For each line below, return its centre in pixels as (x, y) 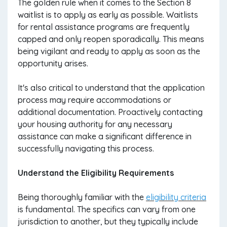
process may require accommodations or (94, 100)
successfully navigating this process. (86, 148)
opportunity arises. (54, 63)
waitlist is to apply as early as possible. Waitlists (108, 15)
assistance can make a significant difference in (105, 136)
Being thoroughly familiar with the (82, 197)
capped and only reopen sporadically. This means (111, 39)
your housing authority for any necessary (95, 124)
